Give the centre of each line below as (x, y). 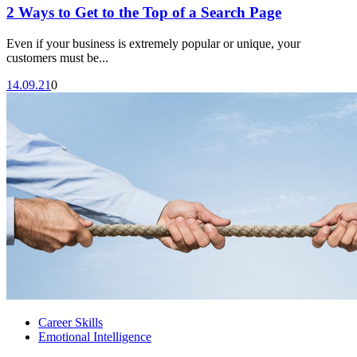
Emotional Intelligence (95, 337)
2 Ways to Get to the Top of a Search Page (144, 13)
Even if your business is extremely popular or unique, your (153, 44)
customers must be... (57, 58)
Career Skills (71, 323)
